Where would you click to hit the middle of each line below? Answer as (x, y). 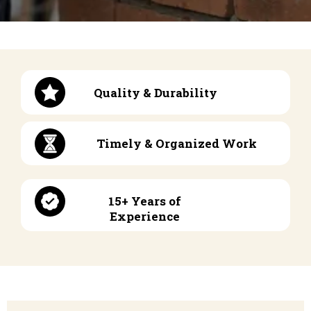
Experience (144, 216)
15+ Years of (144, 201)
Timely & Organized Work (176, 143)
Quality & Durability (155, 93)
